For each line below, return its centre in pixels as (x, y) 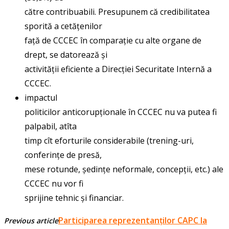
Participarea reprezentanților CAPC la (133, 220)
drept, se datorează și (66, 54)
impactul (41, 97)
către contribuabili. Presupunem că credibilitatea (117, 12)
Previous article (31, 220)
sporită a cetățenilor (63, 26)
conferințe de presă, (63, 155)
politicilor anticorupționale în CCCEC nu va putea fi (121, 112)
